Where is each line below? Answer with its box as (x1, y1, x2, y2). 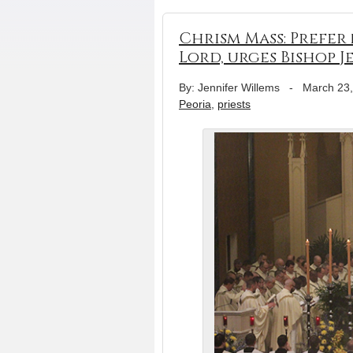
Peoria (179, 98, 211, 110)
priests (217, 98, 251, 110)
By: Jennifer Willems (179, 81, 280, 94)
